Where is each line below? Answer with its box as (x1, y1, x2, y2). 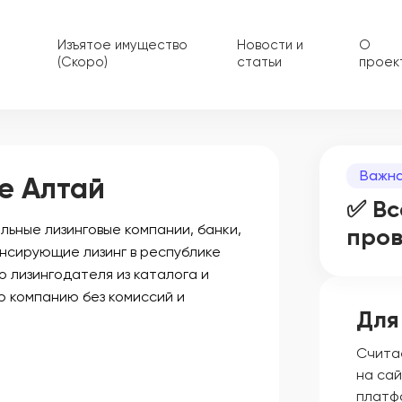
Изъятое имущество (57, 37, 188, 54)
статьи (237, 54, 283, 71)
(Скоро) (57, 54, 108, 71)
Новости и (237, 37, 304, 54)
